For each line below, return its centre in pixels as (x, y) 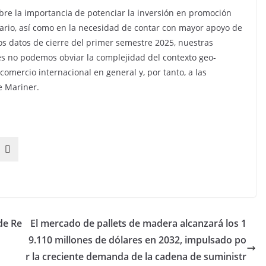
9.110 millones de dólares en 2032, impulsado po (137, 240)
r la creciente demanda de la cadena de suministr (136, 256)
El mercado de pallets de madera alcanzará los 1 (138, 223)
